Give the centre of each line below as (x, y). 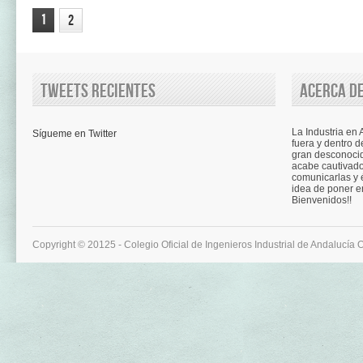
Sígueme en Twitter (75, 134)
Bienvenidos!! (322, 200)
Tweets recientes (98, 91)
